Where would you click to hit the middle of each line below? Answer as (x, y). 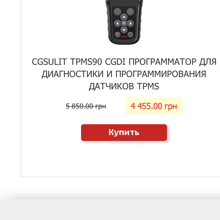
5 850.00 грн (86, 106)
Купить (124, 132)
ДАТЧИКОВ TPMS (124, 86)
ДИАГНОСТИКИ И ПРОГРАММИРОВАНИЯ (124, 74)
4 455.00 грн (154, 106)
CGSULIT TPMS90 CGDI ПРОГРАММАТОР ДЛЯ (124, 61)
